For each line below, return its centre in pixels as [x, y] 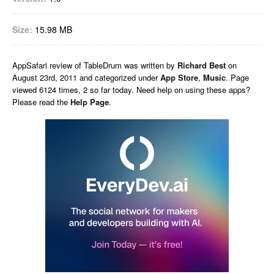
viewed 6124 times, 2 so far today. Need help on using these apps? [131, 90]
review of [67, 65]
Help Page [90, 102]
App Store [179, 77]
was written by [151, 65]
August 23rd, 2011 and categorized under [86, 77]
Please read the [41, 102]
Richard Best [202, 65]
